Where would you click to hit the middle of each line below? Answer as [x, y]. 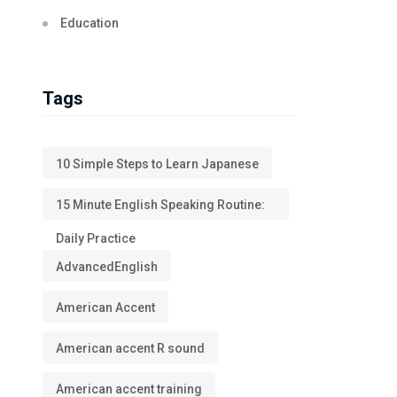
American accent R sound [130, 348]
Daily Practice [96, 238]
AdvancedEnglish [107, 267]
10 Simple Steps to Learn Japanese [157, 164]
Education [90, 23]
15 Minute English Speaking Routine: [160, 205]
